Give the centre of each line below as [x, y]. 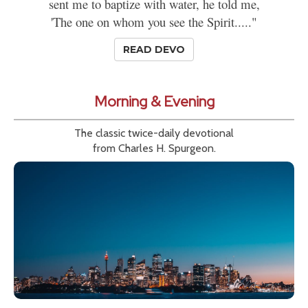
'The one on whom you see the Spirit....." [154, 21]
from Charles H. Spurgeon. [154, 148]
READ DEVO [154, 49]
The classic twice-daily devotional [154, 133]
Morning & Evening [154, 101]
